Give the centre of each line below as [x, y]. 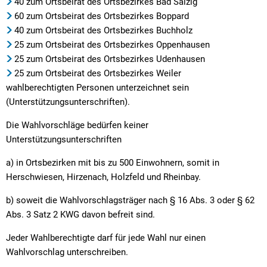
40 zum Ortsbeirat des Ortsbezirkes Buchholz [103, 30]
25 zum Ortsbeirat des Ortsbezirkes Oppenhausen [112, 44]
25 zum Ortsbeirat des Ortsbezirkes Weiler [98, 73]
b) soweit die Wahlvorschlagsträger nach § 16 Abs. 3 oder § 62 [130, 200]
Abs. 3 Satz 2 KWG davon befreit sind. [80, 214]
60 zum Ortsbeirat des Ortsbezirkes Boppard [102, 16]
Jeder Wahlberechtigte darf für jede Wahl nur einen [106, 237]
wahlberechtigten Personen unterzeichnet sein [97, 87]
